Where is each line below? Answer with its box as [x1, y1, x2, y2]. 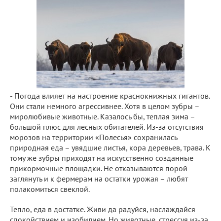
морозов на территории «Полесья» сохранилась [10, 132, 177, 142]
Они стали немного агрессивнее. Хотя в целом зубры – [10, 101, 199, 111]
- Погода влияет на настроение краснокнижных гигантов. [10, 90, 210, 101]
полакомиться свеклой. [10, 184, 91, 194]
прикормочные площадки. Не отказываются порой [10, 163, 187, 173]
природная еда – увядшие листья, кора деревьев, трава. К [10, 142, 211, 152]
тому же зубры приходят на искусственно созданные [10, 152, 193, 163]
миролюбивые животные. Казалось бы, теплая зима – [10, 111, 195, 121]
